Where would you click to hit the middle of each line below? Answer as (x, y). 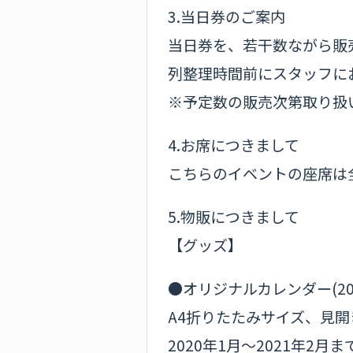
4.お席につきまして (234, 144)
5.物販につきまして (234, 216)
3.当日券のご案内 (227, 16)
